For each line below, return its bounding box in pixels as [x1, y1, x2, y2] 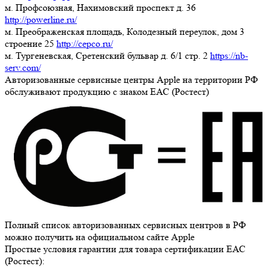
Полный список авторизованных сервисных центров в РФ [5, 219, 246, 231]
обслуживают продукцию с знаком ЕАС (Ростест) [5, 85, 209, 97]
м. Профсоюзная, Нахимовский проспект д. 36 [5, 1, 196, 13]
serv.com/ [5, 61, 41, 73]
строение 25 [5, 37, 56, 49]
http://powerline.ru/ [5, 13, 77, 25]
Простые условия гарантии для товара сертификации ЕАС [5, 243, 246, 255]
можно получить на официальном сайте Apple [5, 231, 195, 243]
